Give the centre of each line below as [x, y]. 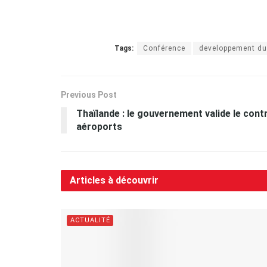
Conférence [164, 48]
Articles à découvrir [114, 180]
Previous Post [89, 95]
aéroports [99, 127]
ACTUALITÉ [90, 220]
